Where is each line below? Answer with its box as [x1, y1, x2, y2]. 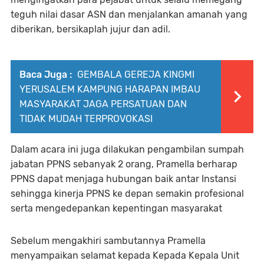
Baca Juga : [19, 68, 72, 80]
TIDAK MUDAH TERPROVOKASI [19, 113, 153, 124]
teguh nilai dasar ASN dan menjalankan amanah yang [11, 8, 247, 20]
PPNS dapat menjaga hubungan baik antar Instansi [11, 173, 236, 184]
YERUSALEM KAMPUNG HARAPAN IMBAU [19, 83, 200, 95]
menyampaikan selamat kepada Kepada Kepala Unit [11, 249, 239, 261]
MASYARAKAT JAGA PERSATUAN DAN [19, 98, 187, 110]
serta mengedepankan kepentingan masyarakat [11, 202, 222, 214]
